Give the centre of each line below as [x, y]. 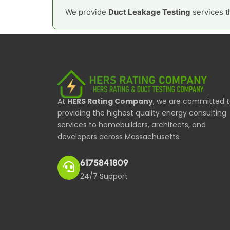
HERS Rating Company [110, 101]
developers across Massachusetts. [119, 137]
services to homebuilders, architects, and [132, 125]
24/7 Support [104, 176]
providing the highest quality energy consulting [142, 113]
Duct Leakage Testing [149, 12]
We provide [87, 12]
